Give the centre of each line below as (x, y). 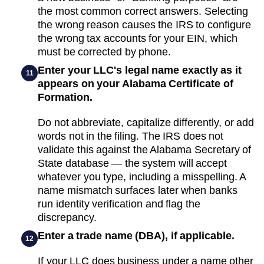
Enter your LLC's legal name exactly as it (140, 70)
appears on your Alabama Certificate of (136, 83)
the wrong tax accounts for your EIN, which (138, 38)
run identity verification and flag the (119, 204)
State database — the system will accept (132, 163)
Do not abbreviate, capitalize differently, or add (146, 122)
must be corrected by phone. (104, 52)
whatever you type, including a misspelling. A (142, 176)
